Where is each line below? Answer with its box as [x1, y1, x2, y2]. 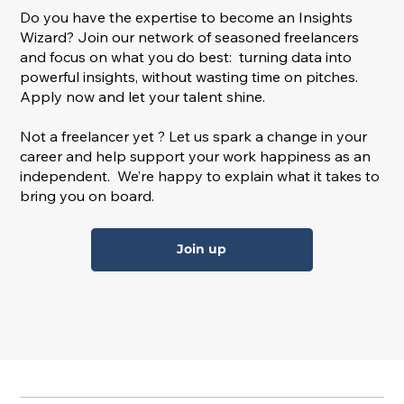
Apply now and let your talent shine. [20, 87, 266, 106]
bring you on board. [20, 187, 155, 206]
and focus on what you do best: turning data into [20, 48, 353, 67]
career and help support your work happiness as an [20, 147, 372, 166]
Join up [177, 241, 227, 258]
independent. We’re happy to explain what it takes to [20, 167, 381, 186]
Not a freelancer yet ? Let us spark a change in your [20, 127, 368, 146]
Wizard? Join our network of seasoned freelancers [20, 28, 360, 47]
